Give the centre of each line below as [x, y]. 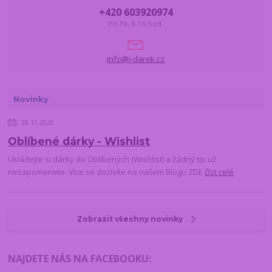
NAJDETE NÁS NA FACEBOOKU [79, 258]
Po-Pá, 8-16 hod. [136, 23]
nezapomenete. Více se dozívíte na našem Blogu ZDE [107, 172]
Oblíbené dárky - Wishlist [79, 141]
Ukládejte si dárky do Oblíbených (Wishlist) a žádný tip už [112, 159]
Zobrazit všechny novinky [130, 219]
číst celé [219, 172]
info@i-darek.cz [136, 59]
